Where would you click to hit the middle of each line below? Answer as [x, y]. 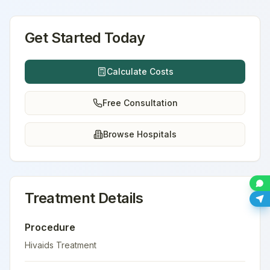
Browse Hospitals [140, 134]
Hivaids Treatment [61, 245]
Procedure [50, 227]
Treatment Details [84, 198]
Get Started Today [85, 38]
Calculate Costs [140, 71]
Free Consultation [140, 103]
